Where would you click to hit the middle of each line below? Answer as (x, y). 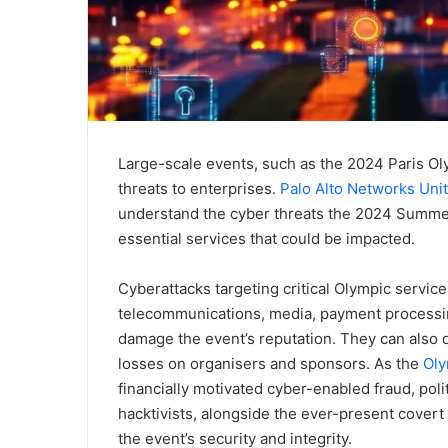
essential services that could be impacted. (266, 239)
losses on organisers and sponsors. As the (270, 364)
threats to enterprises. (199, 189)
